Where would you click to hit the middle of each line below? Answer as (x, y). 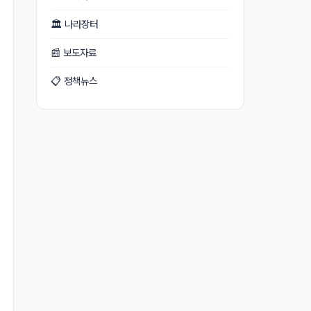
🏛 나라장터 (74, 24)
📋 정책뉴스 (74, 81)
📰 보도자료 (74, 53)
